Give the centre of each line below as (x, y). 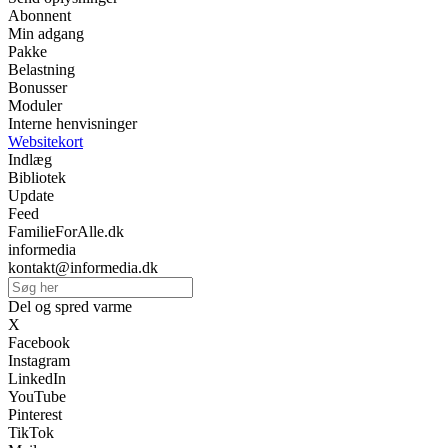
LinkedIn (37, 379)
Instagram (39, 361)
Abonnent (39, 16)
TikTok (31, 433)
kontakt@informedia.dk (83, 268)
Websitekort (45, 142)
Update (31, 196)
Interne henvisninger (72, 124)
